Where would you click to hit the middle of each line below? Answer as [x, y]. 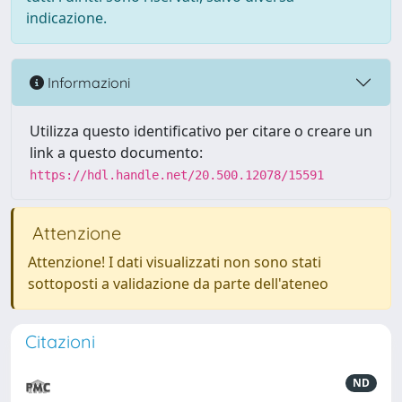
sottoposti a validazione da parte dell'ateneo [178, 284]
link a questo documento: [116, 153]
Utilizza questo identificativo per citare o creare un [201, 131]
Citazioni [60, 341]
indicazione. [66, 18]
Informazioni [87, 82]
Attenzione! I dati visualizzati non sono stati [175, 262]
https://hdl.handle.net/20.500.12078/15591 [177, 175]
